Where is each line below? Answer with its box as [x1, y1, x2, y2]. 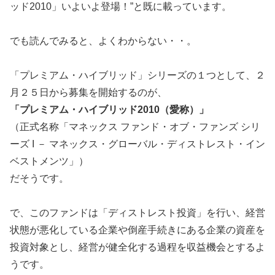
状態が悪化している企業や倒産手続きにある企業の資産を [10, 225, 265, 236]
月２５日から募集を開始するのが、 [10, 87, 167, 98]
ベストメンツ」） [10, 156, 88, 167]
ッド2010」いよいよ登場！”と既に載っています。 [10, 1, 231, 12]
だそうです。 [10, 173, 69, 184]
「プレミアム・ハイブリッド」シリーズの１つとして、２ [10, 70, 265, 81]
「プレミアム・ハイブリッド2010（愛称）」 [10, 104, 209, 115]
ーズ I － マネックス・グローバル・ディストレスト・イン [10, 139, 265, 150]
